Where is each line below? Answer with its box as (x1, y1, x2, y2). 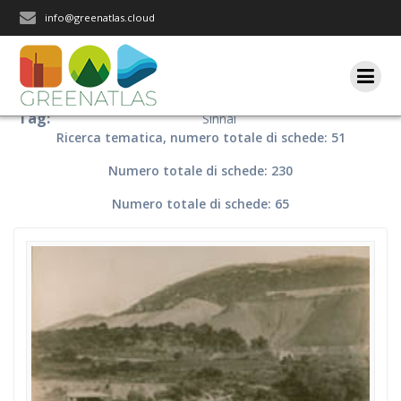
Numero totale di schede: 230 (108, 162, 293, 179)
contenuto (200, 38, 260, 55)
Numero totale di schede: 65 (112, 195, 289, 212)
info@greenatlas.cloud (45, 11, 156, 24)
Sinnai (201, 110, 236, 127)
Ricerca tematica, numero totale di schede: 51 (55, 129, 346, 146)
